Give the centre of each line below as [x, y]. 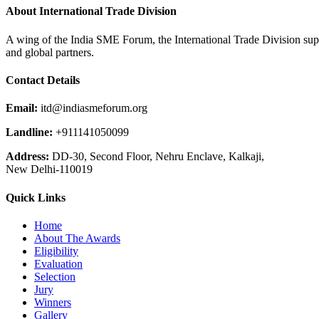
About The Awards [77, 238]
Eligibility [56, 251]
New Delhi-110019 [49, 169]
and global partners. [50, 52]
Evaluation [58, 263]
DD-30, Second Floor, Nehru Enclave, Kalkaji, [157, 157]
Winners [53, 302]
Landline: [29, 132]
